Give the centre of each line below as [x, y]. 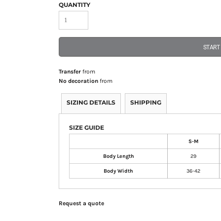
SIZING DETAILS [91, 103]
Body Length [118, 156]
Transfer [70, 72]
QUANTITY [75, 5]
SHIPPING [146, 103]
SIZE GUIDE [87, 128]
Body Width [119, 171]
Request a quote [82, 203]
